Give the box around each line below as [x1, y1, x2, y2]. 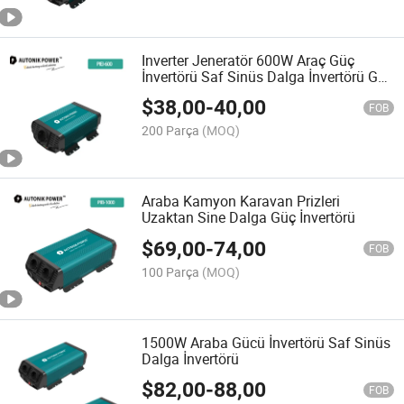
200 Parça [142, 122, 200, 140]
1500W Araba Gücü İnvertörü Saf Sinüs [142, 332, 391, 353]
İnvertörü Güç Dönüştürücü [142, 83, 313, 104]
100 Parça [142, 262, 200, 280]
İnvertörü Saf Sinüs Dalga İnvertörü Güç [142, 67, 394, 87]
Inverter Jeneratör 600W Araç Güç [142, 50, 355, 71]
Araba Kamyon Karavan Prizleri [142, 191, 341, 212]
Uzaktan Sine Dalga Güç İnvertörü [142, 207, 356, 228]
